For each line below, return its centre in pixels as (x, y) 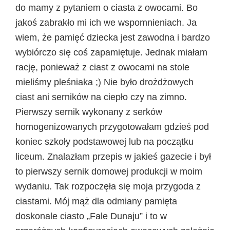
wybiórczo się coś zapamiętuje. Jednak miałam (111, 52)
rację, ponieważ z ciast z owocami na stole (102, 67)
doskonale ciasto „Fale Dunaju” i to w (91, 216)
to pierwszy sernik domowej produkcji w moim (109, 171)
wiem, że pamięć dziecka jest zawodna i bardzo (113, 37)
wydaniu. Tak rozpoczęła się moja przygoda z (108, 186)
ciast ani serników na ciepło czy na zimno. (101, 97)
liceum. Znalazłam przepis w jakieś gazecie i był (113, 156)
